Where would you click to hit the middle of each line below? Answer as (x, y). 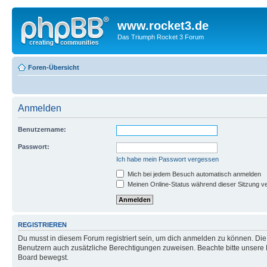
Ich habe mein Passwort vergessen (167, 159)
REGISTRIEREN (42, 224)
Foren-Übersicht (54, 67)
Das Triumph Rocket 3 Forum (161, 37)
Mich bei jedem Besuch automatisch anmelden (193, 174)
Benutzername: (42, 129)
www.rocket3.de (163, 26)
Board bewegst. (43, 258)
